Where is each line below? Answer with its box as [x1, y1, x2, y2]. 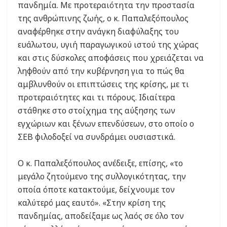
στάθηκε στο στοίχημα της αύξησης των [18, 105, 175, 117]
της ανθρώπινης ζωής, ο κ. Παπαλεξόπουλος [18, 13, 188, 24]
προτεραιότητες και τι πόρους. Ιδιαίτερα [18, 92, 175, 103]
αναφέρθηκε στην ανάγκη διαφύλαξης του [18, 26, 179, 37]
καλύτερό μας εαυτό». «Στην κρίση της [18, 197, 166, 209]
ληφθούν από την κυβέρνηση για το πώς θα [18, 65, 184, 77]
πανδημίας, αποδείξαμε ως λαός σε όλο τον [18, 210, 184, 222]
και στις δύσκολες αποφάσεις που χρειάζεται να [18, 52, 204, 64]
